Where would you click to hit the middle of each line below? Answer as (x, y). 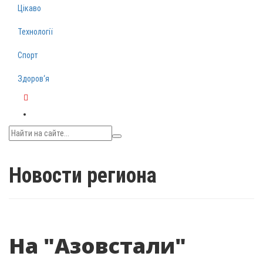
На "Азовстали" (97, 246)
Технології (35, 32)
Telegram (39, 109)
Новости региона (83, 176)
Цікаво (29, 8)
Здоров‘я (33, 79)
